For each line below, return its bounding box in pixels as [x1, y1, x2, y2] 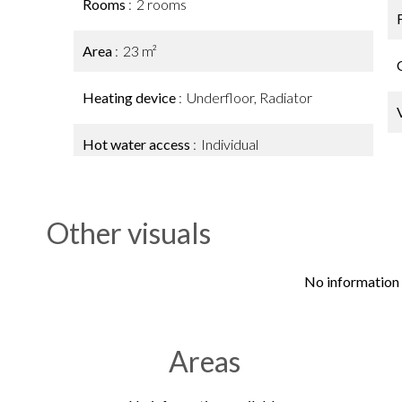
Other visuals [47, 215, 211, 250]
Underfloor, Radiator [187, 89, 312, 106]
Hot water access [83, 135, 193, 153]
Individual [201, 135, 258, 153]
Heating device [83, 89, 179, 106]
